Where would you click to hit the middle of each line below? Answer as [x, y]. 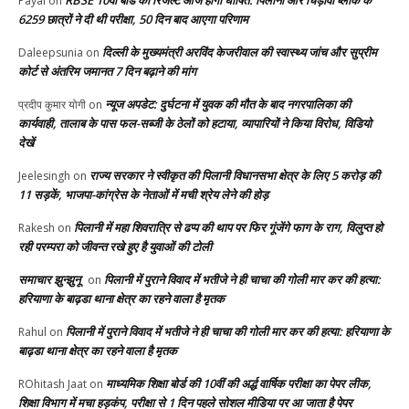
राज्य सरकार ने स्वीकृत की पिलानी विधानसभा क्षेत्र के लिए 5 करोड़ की [235, 176]
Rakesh [37, 228]
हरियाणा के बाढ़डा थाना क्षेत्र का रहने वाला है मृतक [121, 299]
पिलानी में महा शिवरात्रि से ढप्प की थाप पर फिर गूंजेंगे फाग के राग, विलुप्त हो [228, 228]
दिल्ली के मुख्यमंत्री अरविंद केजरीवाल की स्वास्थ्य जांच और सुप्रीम [240, 52]
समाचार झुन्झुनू [49, 280]
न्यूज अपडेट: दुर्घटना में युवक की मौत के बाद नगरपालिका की [228, 105]
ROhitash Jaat [52, 384]
